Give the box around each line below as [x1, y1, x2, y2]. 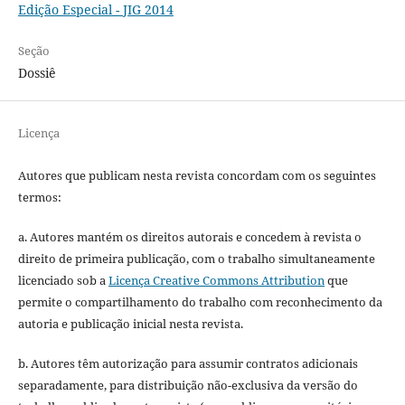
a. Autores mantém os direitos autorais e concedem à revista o [17, 229, 362, 246]
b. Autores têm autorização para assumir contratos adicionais [17, 355, 358, 372]
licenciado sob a [17, 272, 108, 289]
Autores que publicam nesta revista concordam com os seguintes [17, 167, 376, 184]
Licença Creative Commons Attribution [108, 272, 325, 289]
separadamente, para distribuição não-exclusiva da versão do [17, 377, 358, 394]
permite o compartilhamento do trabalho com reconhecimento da [17, 294, 382, 311]
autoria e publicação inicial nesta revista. [17, 316, 243, 333]
